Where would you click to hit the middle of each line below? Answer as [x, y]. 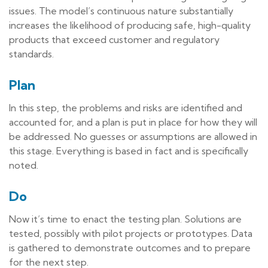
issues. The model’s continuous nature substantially [121, 10]
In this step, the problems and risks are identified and [126, 107]
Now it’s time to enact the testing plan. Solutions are [125, 219]
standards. [31, 54]
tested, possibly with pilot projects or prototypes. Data [131, 233]
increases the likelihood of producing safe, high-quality [130, 25]
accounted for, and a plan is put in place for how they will [133, 122]
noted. [24, 165]
